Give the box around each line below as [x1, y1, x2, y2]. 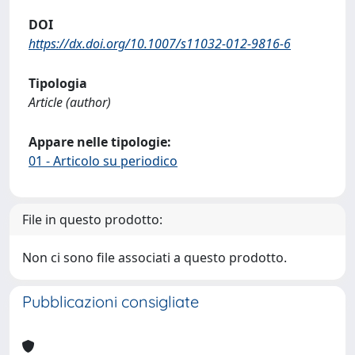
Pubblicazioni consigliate [22, 292, 199, 311]
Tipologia [29, 74, 87, 92]
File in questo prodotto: [22, 211, 162, 228]
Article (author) [29, 94, 111, 111]
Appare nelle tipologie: [29, 133, 171, 151]
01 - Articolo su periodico [29, 152, 177, 170]
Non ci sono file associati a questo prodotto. [22, 249, 287, 266]
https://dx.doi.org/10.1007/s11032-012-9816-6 [29, 35, 291, 52]
